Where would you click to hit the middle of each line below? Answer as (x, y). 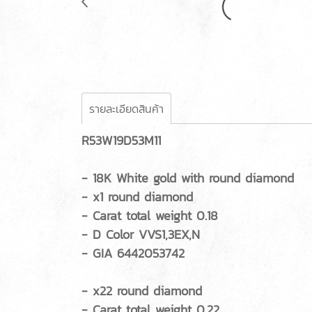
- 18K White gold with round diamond (188, 178)
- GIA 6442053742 (133, 253)
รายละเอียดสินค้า (126, 109)
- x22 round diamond (142, 291)
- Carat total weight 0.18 (150, 216)
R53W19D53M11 (121, 141)
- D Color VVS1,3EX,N (141, 235)
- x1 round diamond (137, 197)
